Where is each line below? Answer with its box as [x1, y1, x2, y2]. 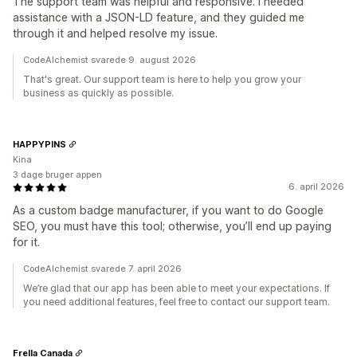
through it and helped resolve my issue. [13, 26, 218, 41]
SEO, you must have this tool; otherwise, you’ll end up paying [13, 219, 331, 233]
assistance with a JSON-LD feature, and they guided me [13, 10, 304, 25]
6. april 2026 [288, 181, 344, 193]
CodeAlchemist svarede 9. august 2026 [23, 54, 196, 66]
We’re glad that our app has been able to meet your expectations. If [23, 282, 330, 295]
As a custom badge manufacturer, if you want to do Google [13, 203, 324, 218]
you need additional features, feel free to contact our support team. [23, 296, 330, 308]
